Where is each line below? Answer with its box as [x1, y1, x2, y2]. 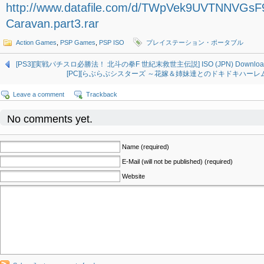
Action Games [16, 39, 57, 46]
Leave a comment [13, 91, 64, 98]
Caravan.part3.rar [6, 17, 99, 30]
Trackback [86, 91, 117, 98]
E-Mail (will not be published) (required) [122, 158, 233, 165]
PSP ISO [99, 39, 124, 46]
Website [122, 173, 145, 180]
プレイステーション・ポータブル [146, 39, 243, 46]
